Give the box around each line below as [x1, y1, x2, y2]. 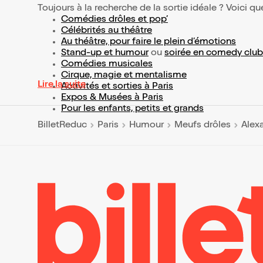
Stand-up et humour [61, 49, 149, 58]
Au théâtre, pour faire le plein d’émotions [61, 38, 236, 47]
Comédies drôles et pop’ [61, 15, 168, 25]
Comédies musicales [61, 60, 153, 69]
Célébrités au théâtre [61, 26, 152, 36]
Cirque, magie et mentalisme [61, 71, 187, 80]
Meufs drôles [174, 120, 231, 130]
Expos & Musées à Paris [61, 93, 163, 103]
